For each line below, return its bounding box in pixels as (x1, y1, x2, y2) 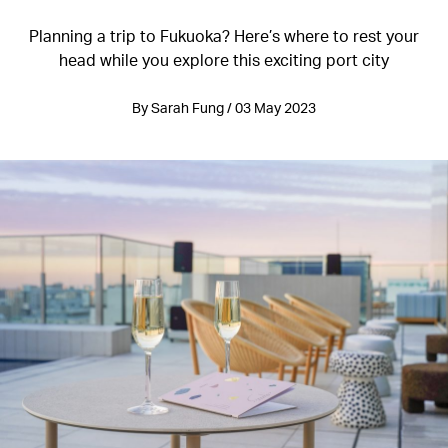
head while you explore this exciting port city (59, 49, 389, 70)
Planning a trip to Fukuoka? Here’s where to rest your (29, 25, 419, 46)
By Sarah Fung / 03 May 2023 (132, 99, 316, 116)
